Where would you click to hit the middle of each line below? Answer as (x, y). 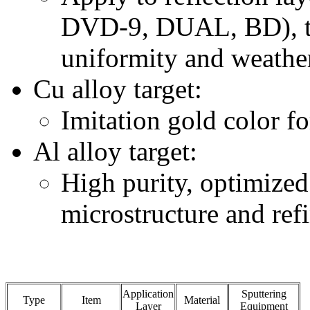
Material (202, 300)
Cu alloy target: (118, 89)
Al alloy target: (115, 152)
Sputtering (264, 294)
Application (148, 294)
